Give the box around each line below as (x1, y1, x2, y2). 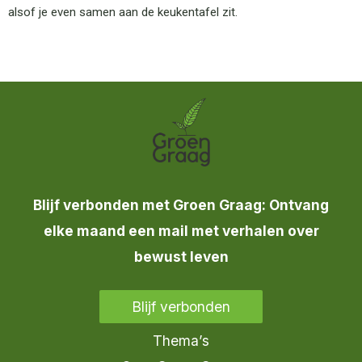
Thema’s (153, 331, 209, 349)
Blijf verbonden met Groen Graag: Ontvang (33, 196, 329, 213)
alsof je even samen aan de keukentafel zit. (8, 5, 238, 20)
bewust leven (133, 247, 229, 265)
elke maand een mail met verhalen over (43, 221, 319, 239)
